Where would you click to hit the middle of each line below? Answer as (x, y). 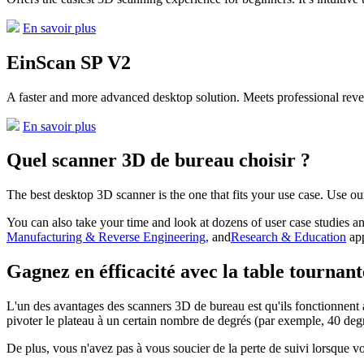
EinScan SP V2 (69, 62)
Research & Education (288, 237)
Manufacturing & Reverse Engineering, (108, 237)
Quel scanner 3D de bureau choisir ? (158, 160)
